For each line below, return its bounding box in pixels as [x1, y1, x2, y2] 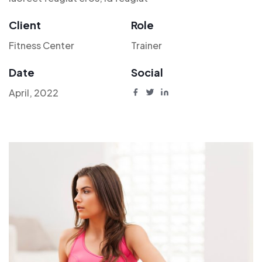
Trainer [131, 39, 162, 51]
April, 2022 [9, 86, 58, 99]
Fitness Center [9, 39, 74, 51]
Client [9, 18, 41, 32]
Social [131, 65, 163, 79]
